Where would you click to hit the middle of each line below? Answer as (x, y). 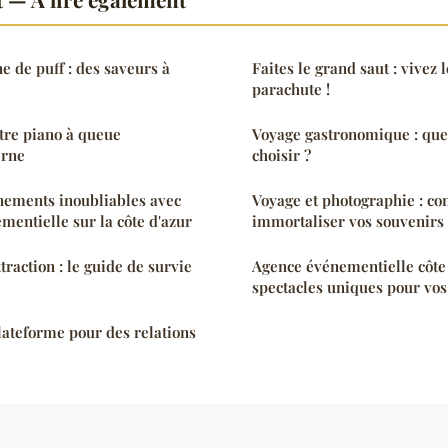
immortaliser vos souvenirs (348, 220)
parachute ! (291, 88)
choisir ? (281, 154)
